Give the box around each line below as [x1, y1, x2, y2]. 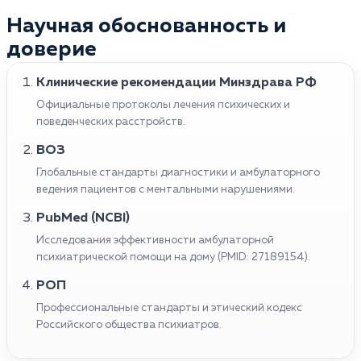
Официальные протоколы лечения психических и [36, 99, 290, 110]
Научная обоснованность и [6, 15, 286, 37]
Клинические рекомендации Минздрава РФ [36, 76, 317, 89]
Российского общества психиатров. [36, 319, 222, 330]
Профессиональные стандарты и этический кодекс [36, 302, 302, 313]
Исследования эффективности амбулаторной [36, 234, 274, 246]
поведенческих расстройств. [36, 116, 185, 127]
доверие [6, 39, 97, 60]
